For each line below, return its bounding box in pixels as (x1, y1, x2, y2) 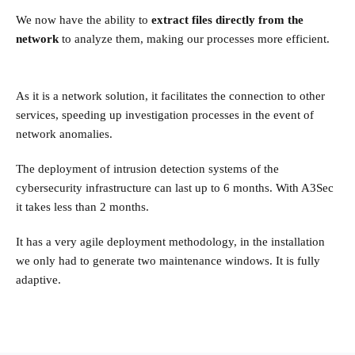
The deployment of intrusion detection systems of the (16, 162, 279, 176)
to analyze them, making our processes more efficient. (59, 32, 330, 46)
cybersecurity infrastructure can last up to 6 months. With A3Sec (16, 181, 334, 195)
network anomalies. (16, 128, 113, 141)
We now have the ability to (16, 13, 151, 27)
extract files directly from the (151, 13, 303, 27)
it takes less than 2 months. (16, 200, 149, 214)
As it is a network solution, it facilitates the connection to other (16, 90, 325, 103)
